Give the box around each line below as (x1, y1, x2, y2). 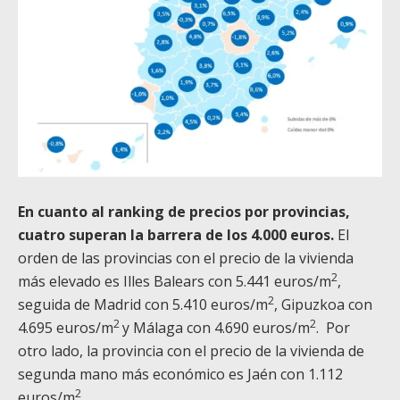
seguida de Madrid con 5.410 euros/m (18, 295, 268, 315)
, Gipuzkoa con (274, 295, 372, 315)
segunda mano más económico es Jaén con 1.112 (18, 364, 343, 385)
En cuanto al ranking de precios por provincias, (18, 202, 350, 222)
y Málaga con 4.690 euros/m (122, 318, 310, 338)
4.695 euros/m (18, 318, 113, 338)
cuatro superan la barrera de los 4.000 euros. (18, 225, 334, 246)
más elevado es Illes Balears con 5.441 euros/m (18, 271, 331, 292)
